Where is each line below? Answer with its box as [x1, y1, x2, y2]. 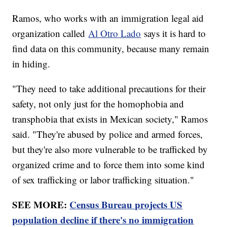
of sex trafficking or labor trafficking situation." [12, 173, 195, 186]
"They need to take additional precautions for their [12, 82, 206, 95]
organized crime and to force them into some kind [12, 158, 205, 171]
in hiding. [12, 57, 51, 70]
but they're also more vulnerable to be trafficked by [12, 142, 208, 156]
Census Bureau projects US [69, 197, 183, 211]
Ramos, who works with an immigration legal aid [12, 11, 204, 24]
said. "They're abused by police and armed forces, [12, 127, 203, 140]
